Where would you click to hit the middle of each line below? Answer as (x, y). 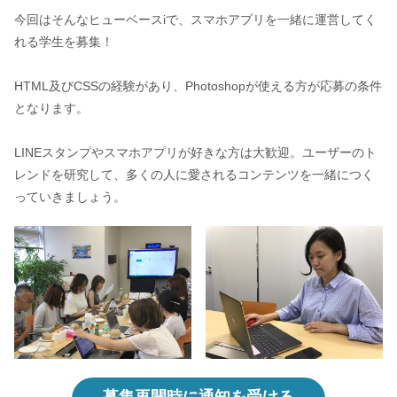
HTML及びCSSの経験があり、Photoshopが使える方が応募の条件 (198, 86)
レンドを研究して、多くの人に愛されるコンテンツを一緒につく (194, 175)
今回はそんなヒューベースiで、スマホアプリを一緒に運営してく (195, 20)
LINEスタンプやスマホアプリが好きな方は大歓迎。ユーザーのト (195, 153)
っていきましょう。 (70, 197)
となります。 (51, 109)
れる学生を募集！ (63, 42)
